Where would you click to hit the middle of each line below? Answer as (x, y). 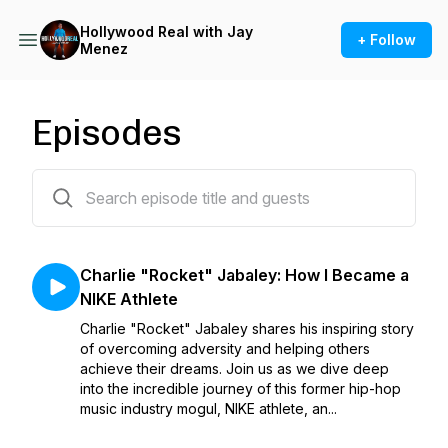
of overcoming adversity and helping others (225, 348)
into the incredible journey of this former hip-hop (240, 388)
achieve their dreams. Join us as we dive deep (234, 368)
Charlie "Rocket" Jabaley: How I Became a (244, 275)
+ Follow (386, 39)
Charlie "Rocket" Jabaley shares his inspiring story (247, 328)
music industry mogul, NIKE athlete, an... (208, 408)
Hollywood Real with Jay (166, 31)
